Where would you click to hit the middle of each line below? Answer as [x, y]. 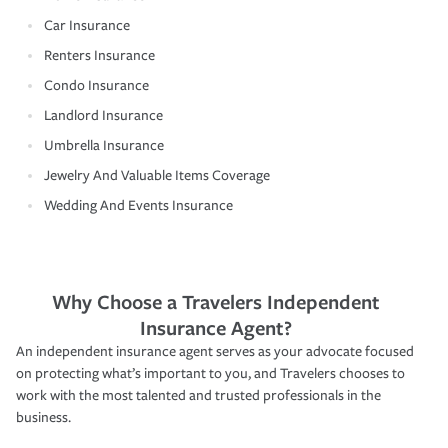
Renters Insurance [99, 55]
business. [43, 417]
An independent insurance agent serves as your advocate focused [215, 351]
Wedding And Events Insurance [138, 205]
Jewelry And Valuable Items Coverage [157, 175]
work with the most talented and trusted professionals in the [198, 395]
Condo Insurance [96, 85]
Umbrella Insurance [104, 145]
